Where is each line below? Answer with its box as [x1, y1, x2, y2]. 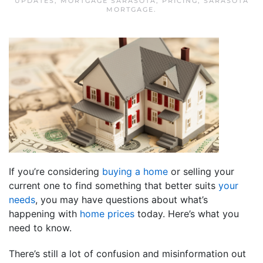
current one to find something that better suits [9, 179, 218, 191]
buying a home [102, 165, 168, 177]
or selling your [168, 165, 234, 177]
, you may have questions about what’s [35, 193, 208, 205]
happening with [9, 207, 80, 220]
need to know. [9, 221, 72, 234]
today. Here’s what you [134, 207, 239, 220]
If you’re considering [9, 165, 102, 177]
